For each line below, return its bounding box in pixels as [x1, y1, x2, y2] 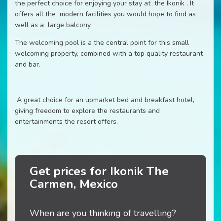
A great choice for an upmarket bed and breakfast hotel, [15, 95, 194, 105]
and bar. [15, 59, 40, 69]
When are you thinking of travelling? [30, 207, 176, 219]
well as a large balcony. [15, 20, 92, 30]
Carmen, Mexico [30, 176, 118, 192]
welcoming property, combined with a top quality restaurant [15, 48, 203, 58]
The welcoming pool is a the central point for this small [15, 37, 189, 47]
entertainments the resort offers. [15, 116, 118, 126]
